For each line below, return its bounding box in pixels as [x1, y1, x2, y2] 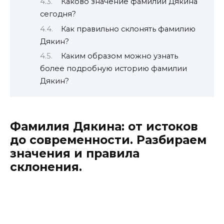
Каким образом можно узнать [60, 51, 178, 60]
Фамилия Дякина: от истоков [10, 119, 198, 134]
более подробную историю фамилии [40, 63, 187, 73]
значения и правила [10, 146, 139, 161]
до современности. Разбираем [10, 133, 206, 147]
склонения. [10, 160, 82, 174]
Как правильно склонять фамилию [60, 24, 195, 33]
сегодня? [40, 9, 76, 19]
